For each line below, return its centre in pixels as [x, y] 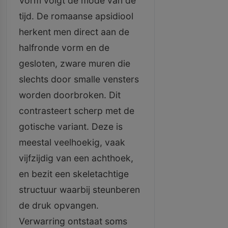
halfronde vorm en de [64, 48]
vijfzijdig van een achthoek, [76, 158]
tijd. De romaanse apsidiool [76, 16]
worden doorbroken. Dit [70, 95]
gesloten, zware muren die [75, 63]
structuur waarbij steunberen [79, 190]
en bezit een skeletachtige [74, 174]
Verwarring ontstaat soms [73, 221]
